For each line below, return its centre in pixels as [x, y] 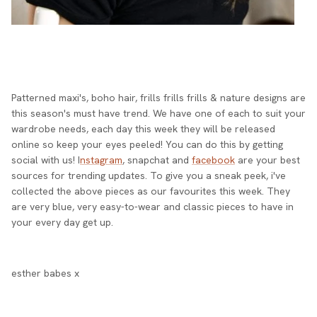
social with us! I [46, 160]
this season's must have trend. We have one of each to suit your [158, 113]
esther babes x [45, 273]
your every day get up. [64, 222]
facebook [213, 160]
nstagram [101, 160]
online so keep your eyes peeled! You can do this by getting [147, 144]
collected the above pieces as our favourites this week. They [151, 191]
